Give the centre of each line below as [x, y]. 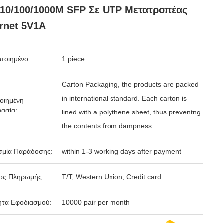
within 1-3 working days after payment [121, 151]
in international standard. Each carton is [124, 98]
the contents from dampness [107, 126]
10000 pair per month [96, 202]
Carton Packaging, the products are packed [130, 84]
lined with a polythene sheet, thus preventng [131, 112]
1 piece [73, 59]
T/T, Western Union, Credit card [111, 177]
